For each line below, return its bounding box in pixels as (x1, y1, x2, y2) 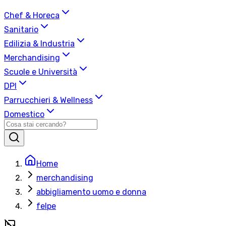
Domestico (4, 109, 44, 120)
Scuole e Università (4, 67, 77, 77)
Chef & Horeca (4, 11, 60, 21)
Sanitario (4, 25, 38, 35)
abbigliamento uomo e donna (36, 187, 146, 197)
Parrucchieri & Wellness (4, 95, 93, 105)
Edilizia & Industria (4, 39, 75, 49)
